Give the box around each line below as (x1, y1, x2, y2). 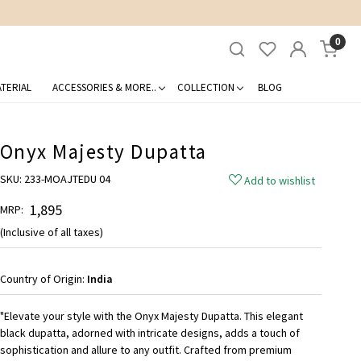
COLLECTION (176, 80, 234, 94)
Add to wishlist (244, 172, 316, 188)
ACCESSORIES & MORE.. (52, 80, 156, 94)
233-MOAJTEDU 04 (23, 172, 110, 187)
